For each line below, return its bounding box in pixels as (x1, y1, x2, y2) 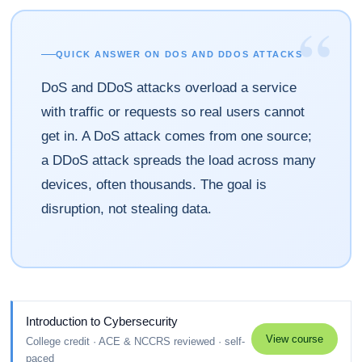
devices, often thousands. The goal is (40, 177, 267, 192)
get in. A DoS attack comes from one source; (40, 128, 312, 144)
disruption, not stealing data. (40, 201, 212, 217)
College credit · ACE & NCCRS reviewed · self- (26, 335, 246, 347)
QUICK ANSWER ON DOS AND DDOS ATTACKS (55, 49, 303, 59)
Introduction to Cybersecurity (26, 314, 179, 328)
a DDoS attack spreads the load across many (40, 153, 316, 168)
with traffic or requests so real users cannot (40, 104, 305, 120)
